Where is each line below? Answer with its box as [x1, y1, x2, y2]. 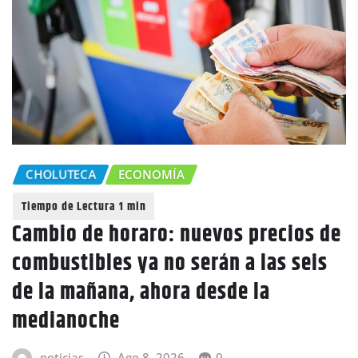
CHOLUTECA [26, 165, 96, 182]
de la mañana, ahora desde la [12, 275, 270, 309]
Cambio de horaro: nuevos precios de [12, 217, 341, 252]
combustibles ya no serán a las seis [12, 246, 328, 280]
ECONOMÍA [118, 165, 185, 182]
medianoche [12, 304, 120, 338]
